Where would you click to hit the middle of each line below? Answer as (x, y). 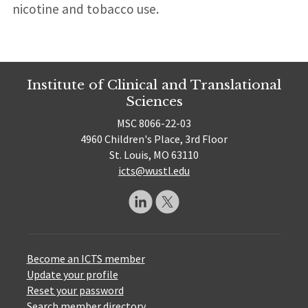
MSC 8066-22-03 (154, 123)
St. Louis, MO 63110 (154, 155)
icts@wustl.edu (154, 171)
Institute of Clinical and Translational (154, 84)
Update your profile (72, 274)
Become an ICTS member (86, 258)
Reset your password (75, 290)
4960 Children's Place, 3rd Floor (154, 139)
